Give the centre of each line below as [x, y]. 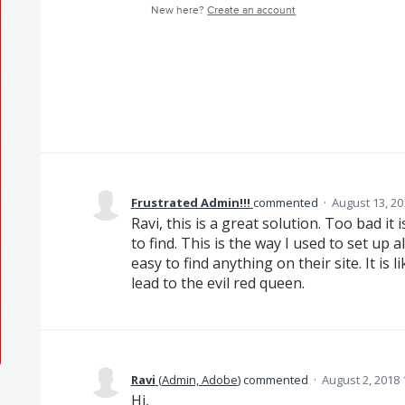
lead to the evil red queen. [217, 283]
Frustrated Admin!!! [190, 202]
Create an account [252, 10]
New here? [179, 10]
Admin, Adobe [199, 380]
